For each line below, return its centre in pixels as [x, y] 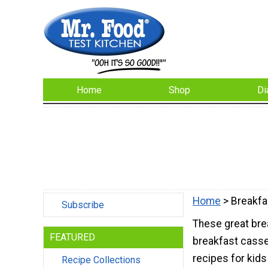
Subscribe [83, 205]
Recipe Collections [101, 260]
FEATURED [72, 237]
